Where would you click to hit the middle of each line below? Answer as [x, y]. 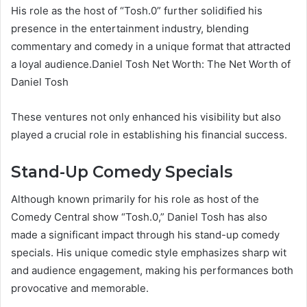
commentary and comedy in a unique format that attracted [151, 46]
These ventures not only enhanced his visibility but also [146, 116]
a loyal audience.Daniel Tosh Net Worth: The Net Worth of [151, 64]
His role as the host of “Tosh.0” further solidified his [137, 10]
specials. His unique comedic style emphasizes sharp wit [149, 253]
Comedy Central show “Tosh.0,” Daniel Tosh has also [139, 217]
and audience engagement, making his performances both [152, 271]
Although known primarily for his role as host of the [135, 199]
